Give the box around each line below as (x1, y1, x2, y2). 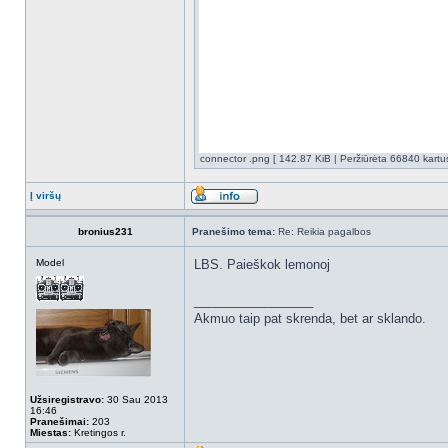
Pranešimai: (30, 416, 89, 427)
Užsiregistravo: (30, 394, 104, 405)
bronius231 (77, 226, 133, 237)
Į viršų (30, 190, 61, 201)
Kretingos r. (71, 427, 126, 438)
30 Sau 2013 (104, 394, 168, 405)
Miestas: (30, 427, 71, 438)
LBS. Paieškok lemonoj (194, 257, 330, 272)
